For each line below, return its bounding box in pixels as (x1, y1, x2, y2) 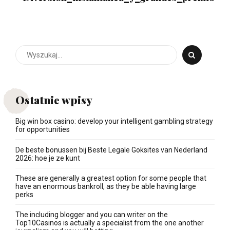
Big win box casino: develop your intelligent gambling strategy (15, 117, 213, 126)
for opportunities (15, 125, 70, 134)
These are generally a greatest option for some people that (15, 174, 206, 183)
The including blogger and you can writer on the (15, 210, 168, 219)
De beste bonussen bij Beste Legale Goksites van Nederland (15, 145, 207, 154)
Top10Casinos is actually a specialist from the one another (15, 219, 204, 227)
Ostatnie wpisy (15, 92, 92, 107)
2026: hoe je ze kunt (15, 154, 80, 162)
